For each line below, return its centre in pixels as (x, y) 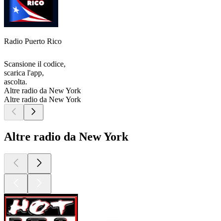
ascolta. (16, 82)
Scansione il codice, (35, 64)
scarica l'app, (24, 73)
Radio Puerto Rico (33, 41)
